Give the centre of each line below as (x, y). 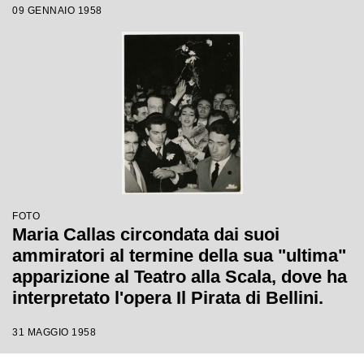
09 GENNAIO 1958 (57, 11)
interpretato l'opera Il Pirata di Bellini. (168, 298)
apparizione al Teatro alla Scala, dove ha (180, 277)
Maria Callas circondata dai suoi (146, 234)
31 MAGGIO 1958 (54, 332)
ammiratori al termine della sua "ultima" (179, 256)
